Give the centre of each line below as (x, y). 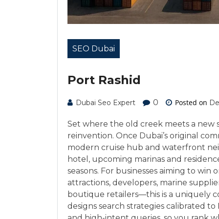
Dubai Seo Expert (106, 103)
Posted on (191, 102)
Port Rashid (104, 80)
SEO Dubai (94, 49)
